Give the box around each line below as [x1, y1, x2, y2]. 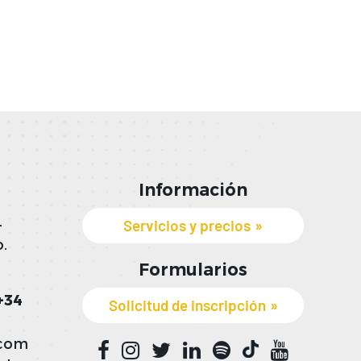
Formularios [139, 259, 248, 280]
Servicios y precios [123, 216, 251, 235]
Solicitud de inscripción [108, 296, 266, 315]
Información [139, 180, 248, 201]
